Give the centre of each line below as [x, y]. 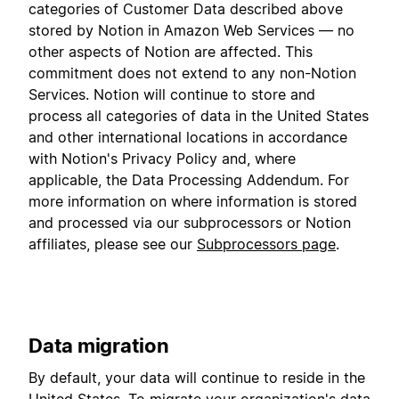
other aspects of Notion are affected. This [171, 51]
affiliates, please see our [113, 244]
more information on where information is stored [193, 201]
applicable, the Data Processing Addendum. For [189, 179]
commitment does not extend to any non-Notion [192, 73]
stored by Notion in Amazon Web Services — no [191, 30]
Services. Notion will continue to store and [172, 94]
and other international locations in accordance [188, 137]
